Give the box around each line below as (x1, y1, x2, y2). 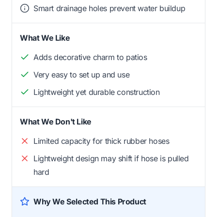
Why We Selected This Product (33, 196, 146, 206)
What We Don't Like (20, 116, 92, 126)
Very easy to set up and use (33, 69, 130, 79)
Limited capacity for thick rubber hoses (33, 136, 170, 146)
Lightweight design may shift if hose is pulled (33, 153, 189, 163)
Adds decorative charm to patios (33, 52, 147, 62)
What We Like (20, 32, 70, 43)
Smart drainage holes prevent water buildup (33, 3, 186, 13)
